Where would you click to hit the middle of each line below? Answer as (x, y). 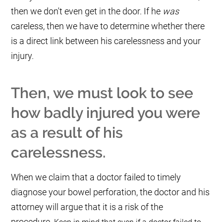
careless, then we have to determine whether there (108, 26)
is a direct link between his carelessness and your (106, 41)
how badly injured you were (106, 113)
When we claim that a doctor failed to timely (96, 177)
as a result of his (67, 133)
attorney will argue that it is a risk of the (87, 207)
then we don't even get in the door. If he (87, 11)
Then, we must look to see (102, 93)
